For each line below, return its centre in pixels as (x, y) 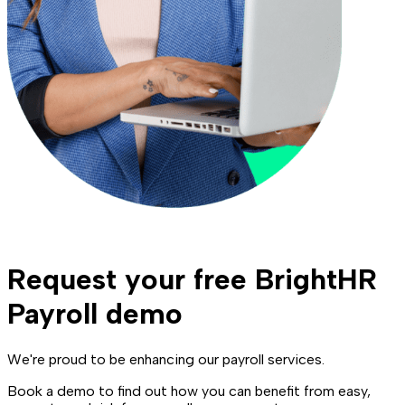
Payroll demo (95, 314)
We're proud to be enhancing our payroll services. (166, 359)
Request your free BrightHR (192, 280)
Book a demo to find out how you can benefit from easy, (189, 391)
